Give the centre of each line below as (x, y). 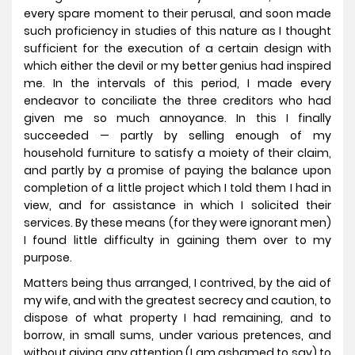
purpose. (49, 258)
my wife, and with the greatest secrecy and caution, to (177, 301)
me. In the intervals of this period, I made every (177, 84)
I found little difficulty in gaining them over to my (177, 240)
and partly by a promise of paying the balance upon (177, 171)
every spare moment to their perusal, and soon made (177, 14)
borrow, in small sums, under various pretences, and (177, 336)
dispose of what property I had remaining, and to (177, 318)
